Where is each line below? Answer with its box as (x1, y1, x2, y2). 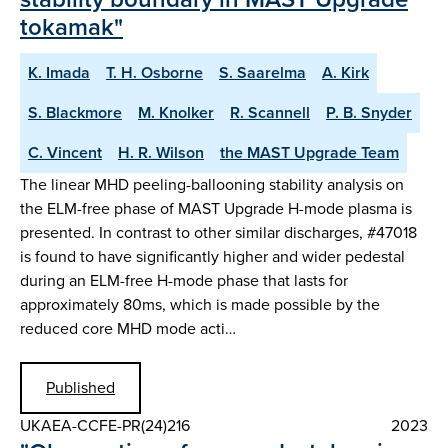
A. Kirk (322, 60, 369, 84)
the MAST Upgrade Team (220, 140, 399, 164)
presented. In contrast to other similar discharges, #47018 (20, 220, 417, 244)
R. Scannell (230, 100, 310, 124)
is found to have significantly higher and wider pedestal (20, 244, 405, 268)
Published (46, 375, 115, 399)
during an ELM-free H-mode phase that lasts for (20, 268, 348, 292)
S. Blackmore (28, 100, 122, 124)
